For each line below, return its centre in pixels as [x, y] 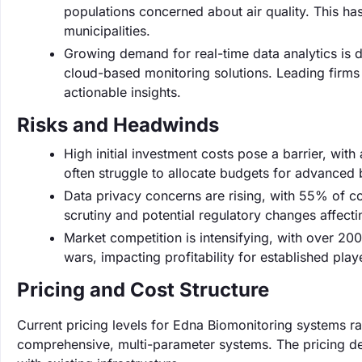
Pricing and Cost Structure [143, 290]
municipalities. [107, 31]
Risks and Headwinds [118, 125]
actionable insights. [122, 92]
